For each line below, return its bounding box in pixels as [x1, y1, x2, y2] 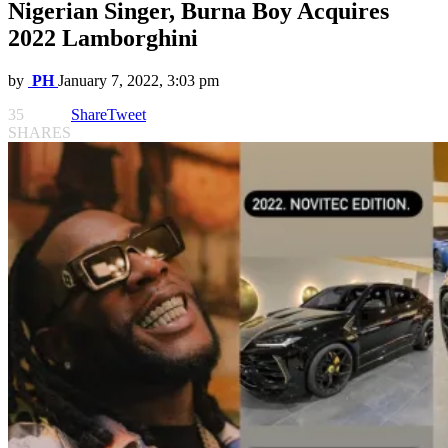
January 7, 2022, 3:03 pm [58, 72, 219, 90]
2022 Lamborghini [8, 25, 198, 52]
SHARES [8, 124, 71, 142]
